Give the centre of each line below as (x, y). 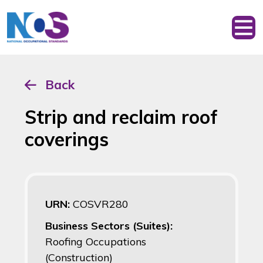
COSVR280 (101, 204)
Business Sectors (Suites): (109, 226)
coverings (67, 139)
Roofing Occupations (96, 242)
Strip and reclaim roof (121, 117)
